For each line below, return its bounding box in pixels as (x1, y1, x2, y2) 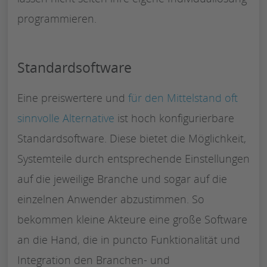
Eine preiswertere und (17, 90, 128, 105)
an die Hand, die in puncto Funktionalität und (17, 232, 240, 247)
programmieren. (17, 11, 97, 26)
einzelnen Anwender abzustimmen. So (17, 191, 204, 206)
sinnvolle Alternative (17, 110, 114, 125)
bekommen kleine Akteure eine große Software (17, 212, 247, 226)
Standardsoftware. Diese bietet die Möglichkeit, (17, 131, 246, 145)
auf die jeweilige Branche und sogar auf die (17, 171, 227, 186)
